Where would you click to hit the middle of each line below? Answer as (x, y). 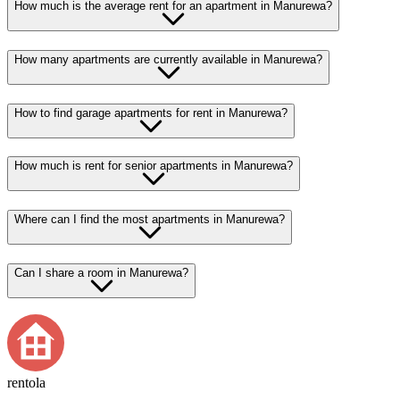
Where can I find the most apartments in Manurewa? (150, 220)
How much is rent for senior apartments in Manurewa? (154, 166)
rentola (26, 383)
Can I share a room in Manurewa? (101, 272)
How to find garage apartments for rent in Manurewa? (151, 112)
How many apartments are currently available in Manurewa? (168, 59)
